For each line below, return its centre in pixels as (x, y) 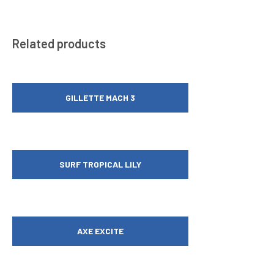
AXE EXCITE (100, 231)
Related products (59, 44)
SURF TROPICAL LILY (100, 165)
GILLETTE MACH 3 (100, 98)
